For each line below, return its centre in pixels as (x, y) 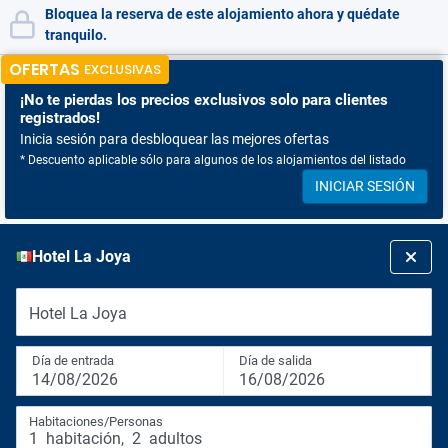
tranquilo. (76, 35)
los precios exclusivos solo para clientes (250, 100)
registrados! (60, 118)
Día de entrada (73, 360)
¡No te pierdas (66, 100)
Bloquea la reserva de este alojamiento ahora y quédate (222, 14)
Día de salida (275, 360)
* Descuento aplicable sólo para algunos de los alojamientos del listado (213, 160)
